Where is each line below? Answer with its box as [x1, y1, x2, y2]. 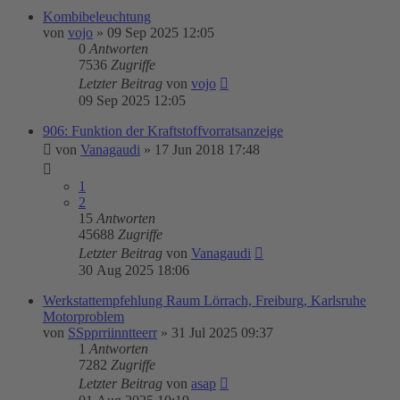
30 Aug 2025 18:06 [79, 262, 189, 278]
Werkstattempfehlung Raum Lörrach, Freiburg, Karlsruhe [43, 293, 366, 308]
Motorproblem [43, 309, 124, 324]
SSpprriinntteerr [68, 325, 157, 340]
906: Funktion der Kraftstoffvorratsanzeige [43, 123, 283, 138]
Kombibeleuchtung [43, 9, 151, 24]
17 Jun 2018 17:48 [154, 142, 260, 157]
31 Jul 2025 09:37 [171, 325, 273, 340]
